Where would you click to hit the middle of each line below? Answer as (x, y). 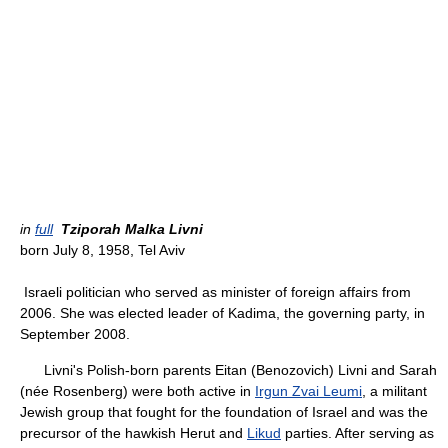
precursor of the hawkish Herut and (133, 433)
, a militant (394, 391)
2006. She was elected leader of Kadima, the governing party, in (222, 313)
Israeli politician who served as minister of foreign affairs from (215, 292)
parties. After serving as (357, 433)
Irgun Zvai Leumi (308, 391)
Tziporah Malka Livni (132, 229)
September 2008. (75, 334)
